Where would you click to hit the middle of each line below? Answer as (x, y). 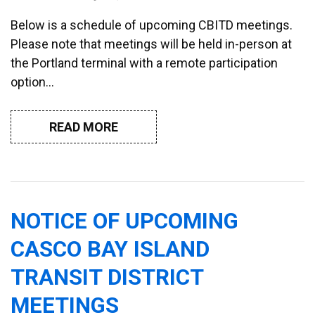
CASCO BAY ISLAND (110, 249)
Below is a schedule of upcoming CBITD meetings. (152, 25)
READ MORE (84, 127)
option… (32, 82)
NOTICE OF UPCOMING (124, 221)
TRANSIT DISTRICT (107, 277)
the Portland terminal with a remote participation (144, 63)
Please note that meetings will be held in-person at (151, 44)
